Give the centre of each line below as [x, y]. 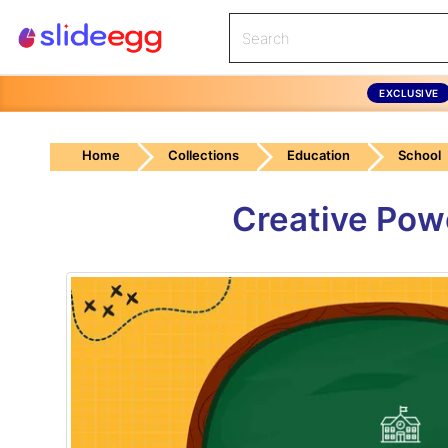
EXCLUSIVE [409, 92]
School [419, 155]
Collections [203, 155]
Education [318, 155]
